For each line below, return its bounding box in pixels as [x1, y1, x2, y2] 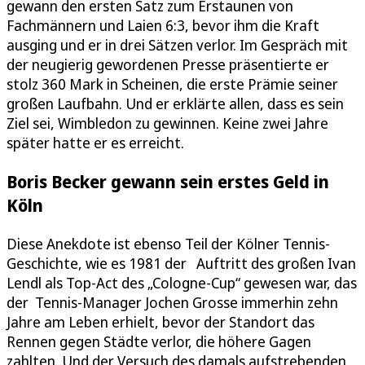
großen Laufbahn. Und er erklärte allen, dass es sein [7, 93, 344, 113]
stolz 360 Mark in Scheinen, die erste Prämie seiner [7, 73, 338, 94]
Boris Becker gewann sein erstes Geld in [7, 169, 329, 193]
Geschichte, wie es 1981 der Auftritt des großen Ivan [7, 253, 356, 273]
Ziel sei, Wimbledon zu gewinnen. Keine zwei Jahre [7, 112, 328, 133]
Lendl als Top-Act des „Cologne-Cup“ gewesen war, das [7, 272, 357, 292]
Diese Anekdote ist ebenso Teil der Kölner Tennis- [7, 233, 330, 253]
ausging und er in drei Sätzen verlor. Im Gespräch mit [7, 34, 348, 55]
